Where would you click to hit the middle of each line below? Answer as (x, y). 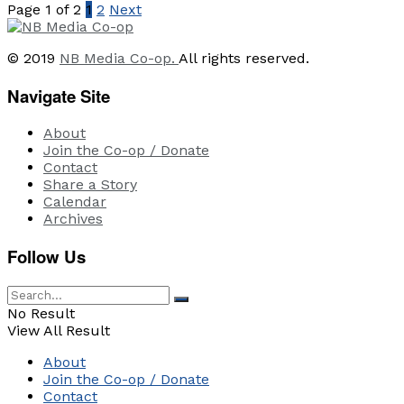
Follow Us (46, 257)
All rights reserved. (244, 58)
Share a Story (90, 185)
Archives (73, 219)
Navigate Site (59, 96)
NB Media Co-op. (119, 58)
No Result (41, 313)
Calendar (75, 202)
